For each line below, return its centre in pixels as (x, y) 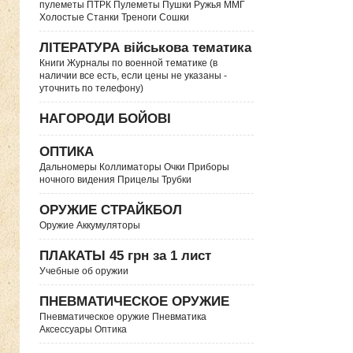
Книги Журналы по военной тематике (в (128, 63)
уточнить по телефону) (91, 88)
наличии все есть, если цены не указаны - (133, 76)
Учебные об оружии (84, 271)
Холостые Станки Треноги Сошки (114, 17)
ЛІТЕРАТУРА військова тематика (145, 48)
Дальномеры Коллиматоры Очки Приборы (134, 167)
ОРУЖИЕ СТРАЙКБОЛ (111, 210)
